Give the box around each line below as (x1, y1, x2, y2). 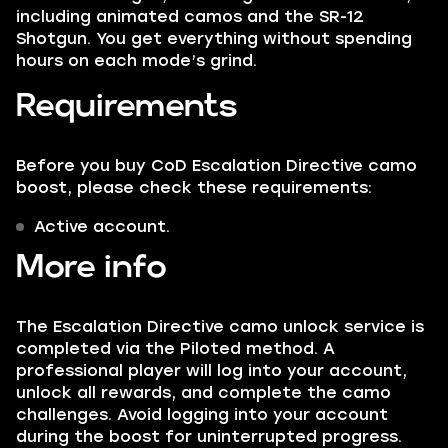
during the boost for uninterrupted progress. (16, 427, 402, 446)
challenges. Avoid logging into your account (16, 405, 388, 424)
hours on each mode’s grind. (16, 51, 257, 70)
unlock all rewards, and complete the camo (16, 383, 391, 402)
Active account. (34, 217, 170, 236)
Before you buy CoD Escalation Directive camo (16, 156, 417, 175)
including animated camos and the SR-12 (16, 7, 364, 26)
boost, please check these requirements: (16, 178, 372, 197)
